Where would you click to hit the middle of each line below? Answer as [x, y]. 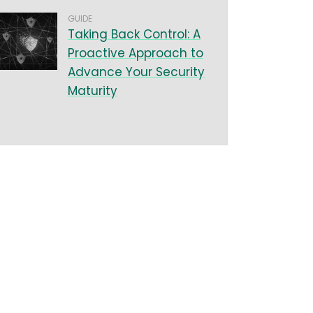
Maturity [92, 91]
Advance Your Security [136, 72]
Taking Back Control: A [134, 34]
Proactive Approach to [135, 53]
